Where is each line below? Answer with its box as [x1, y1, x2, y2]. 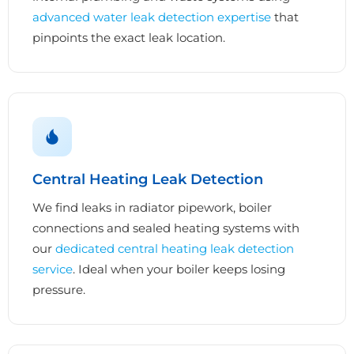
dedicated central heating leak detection [55, 240, 294, 256]
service [32, 261, 73, 277]
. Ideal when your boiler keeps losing [73, 261, 285, 277]
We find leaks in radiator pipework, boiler [32, 199, 272, 215]
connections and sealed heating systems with [32, 220, 299, 235]
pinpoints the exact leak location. [32, 29, 225, 45]
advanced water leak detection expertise [32, 9, 271, 24]
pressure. [32, 281, 85, 297]
